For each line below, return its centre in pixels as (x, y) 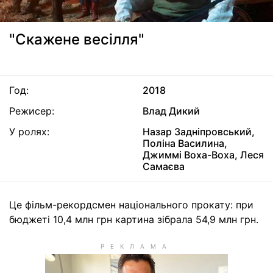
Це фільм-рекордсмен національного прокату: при (131, 204)
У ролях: (29, 131)
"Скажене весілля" (77, 39)
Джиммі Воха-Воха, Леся (203, 154)
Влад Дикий (171, 111)
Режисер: (32, 111)
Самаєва (164, 166)
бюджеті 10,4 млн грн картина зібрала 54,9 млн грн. (134, 219)
